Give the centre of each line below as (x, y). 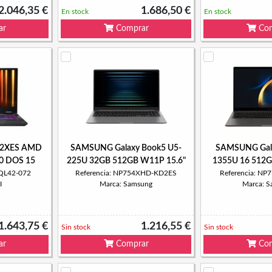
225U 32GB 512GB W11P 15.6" (126, 161)
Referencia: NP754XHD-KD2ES (126, 173)
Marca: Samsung (126, 184)
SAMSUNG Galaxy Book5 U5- (126, 148)
